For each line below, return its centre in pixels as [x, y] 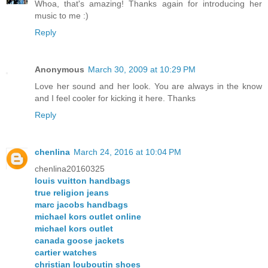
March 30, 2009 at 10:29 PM [142, 70]
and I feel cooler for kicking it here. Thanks [115, 98]
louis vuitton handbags [83, 181]
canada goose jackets [80, 241]
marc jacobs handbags [81, 205]
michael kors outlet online [88, 217]
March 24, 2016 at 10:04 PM [127, 152]
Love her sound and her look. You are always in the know [148, 86]
